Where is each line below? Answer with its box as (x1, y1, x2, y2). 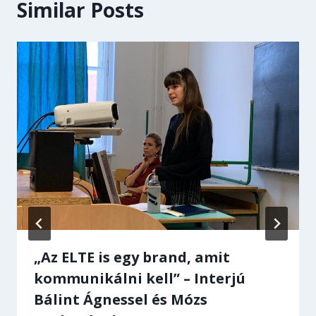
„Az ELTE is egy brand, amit (34, 247, 230, 267)
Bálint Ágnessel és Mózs (34, 289, 207, 309)
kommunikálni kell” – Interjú (34, 268, 245, 288)
